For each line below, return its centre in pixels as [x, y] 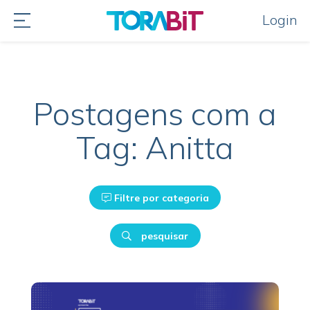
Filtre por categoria [160, 198]
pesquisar [163, 236]
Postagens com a [155, 113]
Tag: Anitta [155, 147]
